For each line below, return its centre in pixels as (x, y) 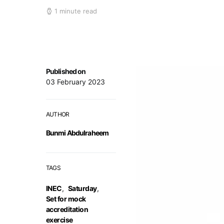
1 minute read (76, 11)
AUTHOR (58, 114)
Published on (66, 71)
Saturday (82, 188)
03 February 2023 (75, 82)
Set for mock (66, 199)
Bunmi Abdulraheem (77, 133)
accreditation (67, 209)
